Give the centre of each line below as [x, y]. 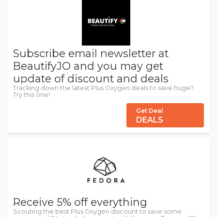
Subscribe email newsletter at [91, 54]
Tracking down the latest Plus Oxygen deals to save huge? [103, 88]
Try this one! [31, 95]
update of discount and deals [91, 79]
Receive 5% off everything [80, 202]
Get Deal [150, 111]
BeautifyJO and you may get [88, 66]
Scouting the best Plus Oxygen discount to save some [97, 212]
